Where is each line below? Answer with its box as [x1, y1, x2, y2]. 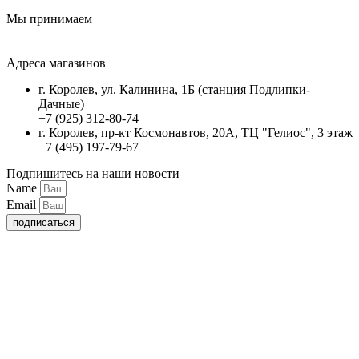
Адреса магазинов [6, 55, 106, 70]
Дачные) [38, 96, 84, 111]
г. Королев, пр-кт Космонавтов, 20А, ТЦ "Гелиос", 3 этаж [38, 125, 353, 139]
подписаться [13, 216, 75, 228]
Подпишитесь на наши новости [6, 166, 179, 180]
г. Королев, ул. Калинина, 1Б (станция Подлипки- [38, 82, 310, 96]
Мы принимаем [6, 11, 92, 26]
